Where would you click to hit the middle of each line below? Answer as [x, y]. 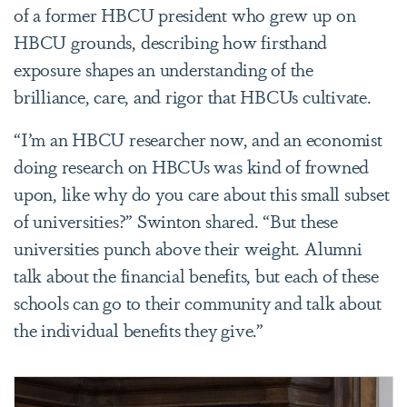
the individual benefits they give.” [139, 329]
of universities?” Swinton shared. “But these [176, 220]
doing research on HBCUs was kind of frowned [192, 165]
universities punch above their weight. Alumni [188, 247]
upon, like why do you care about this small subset [202, 193]
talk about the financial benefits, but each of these [197, 274]
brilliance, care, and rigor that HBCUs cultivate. [193, 95]
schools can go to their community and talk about [198, 302]
